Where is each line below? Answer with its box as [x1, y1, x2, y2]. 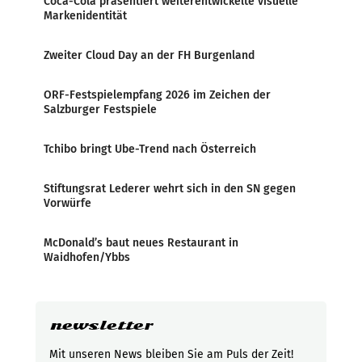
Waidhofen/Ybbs [44, 250, 130, 264]
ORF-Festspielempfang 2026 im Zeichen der [44, 88, 271, 102]
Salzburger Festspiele [44, 103, 157, 116]
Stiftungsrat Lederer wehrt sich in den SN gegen [44, 182, 296, 196]
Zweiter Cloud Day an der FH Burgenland [44, 48, 255, 62]
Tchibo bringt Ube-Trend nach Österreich [44, 142, 256, 156]
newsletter [50, 317, 153, 334]
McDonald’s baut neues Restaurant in [44, 236, 238, 250]
